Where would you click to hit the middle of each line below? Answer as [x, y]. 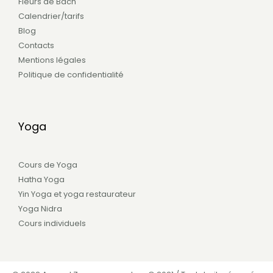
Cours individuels [52, 224]
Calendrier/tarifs [51, 16]
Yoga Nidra [40, 209]
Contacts [36, 45]
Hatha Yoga [41, 180]
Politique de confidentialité [71, 74]
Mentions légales [52, 60]
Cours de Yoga [48, 165]
